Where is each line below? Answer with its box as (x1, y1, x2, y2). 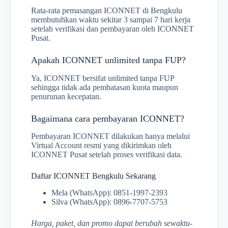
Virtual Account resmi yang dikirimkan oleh (31, 141, 172, 150)
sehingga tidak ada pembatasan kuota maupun (31, 82, 178, 92)
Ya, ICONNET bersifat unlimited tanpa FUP (31, 73, 174, 82)
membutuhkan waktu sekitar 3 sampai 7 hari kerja (31, 15, 190, 24)
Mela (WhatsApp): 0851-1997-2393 (51, 188, 167, 197)
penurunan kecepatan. (31, 92, 101, 101)
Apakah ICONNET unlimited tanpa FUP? (31, 55, 186, 66)
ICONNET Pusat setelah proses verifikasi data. (31, 150, 182, 159)
